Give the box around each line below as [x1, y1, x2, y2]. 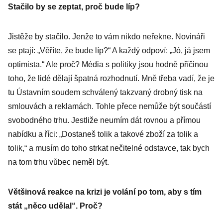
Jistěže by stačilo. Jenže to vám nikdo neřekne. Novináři [8, 32, 205, 41]
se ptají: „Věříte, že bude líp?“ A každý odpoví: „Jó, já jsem [8, 46, 210, 55]
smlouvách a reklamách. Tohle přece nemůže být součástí [8, 102, 211, 111]
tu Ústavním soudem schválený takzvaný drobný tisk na [8, 88, 203, 97]
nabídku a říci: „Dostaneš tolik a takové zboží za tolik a [8, 130, 198, 138]
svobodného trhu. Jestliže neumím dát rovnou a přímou [8, 116, 201, 124]
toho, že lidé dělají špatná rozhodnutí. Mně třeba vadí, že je [8, 74, 215, 83]
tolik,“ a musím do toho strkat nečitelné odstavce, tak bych [8, 144, 210, 152]
